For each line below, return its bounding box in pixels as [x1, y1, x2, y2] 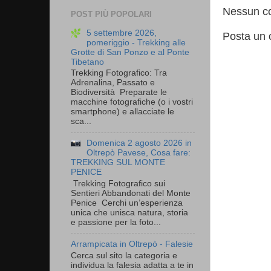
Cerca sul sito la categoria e [71, 250, 177, 260]
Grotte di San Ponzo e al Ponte [71, 47, 189, 57]
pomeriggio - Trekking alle [87, 38, 186, 47]
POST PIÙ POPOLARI [71, 9, 152, 19]
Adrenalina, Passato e [71, 78, 155, 88]
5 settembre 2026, [87, 28, 157, 38]
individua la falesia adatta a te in [71, 260, 194, 270]
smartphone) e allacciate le [71, 107, 174, 117]
